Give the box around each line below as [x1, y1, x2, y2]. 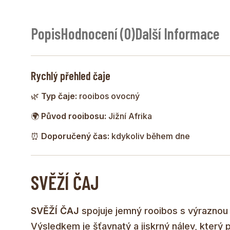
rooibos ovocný [77, 90, 140, 101]
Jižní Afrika [106, 110, 152, 121]
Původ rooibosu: [41, 110, 106, 121]
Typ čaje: [41, 90, 77, 101]
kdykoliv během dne [109, 130, 190, 141]
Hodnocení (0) [61, 24, 135, 43]
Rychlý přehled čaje [31, 68, 110, 82]
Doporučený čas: [41, 130, 109, 141]
